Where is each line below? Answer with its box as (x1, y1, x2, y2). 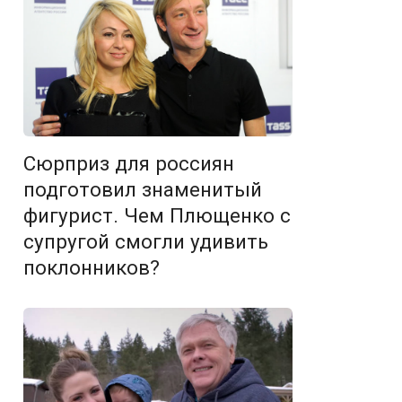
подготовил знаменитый (23, 177, 262, 201)
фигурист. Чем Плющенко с (23, 203, 291, 227)
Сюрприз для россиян (23, 151, 234, 175)
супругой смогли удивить (23, 229, 268, 253)
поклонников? (23, 255, 160, 279)
